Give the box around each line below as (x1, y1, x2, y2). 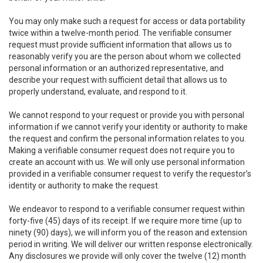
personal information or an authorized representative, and (9, 63, 224, 73)
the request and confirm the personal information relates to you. (9, 134, 246, 143)
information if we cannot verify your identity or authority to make (9, 122, 248, 131)
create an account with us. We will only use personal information (9, 157, 245, 167)
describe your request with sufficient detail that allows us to (9, 75, 227, 85)
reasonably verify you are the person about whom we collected (9, 52, 241, 61)
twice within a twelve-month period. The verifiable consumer (9, 28, 232, 38)
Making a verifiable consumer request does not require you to (9, 146, 235, 155)
